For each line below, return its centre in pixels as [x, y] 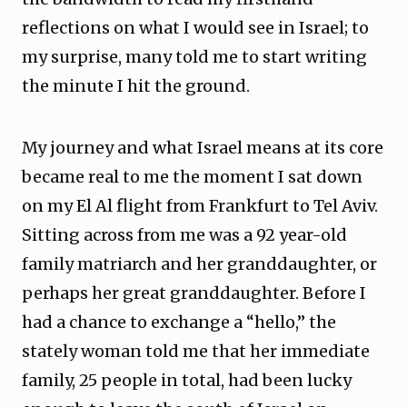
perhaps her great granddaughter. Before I [194, 293]
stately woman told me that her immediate [196, 351]
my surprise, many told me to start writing [194, 57]
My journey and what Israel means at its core [203, 148]
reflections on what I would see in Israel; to [195, 28]
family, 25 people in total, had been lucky [187, 380]
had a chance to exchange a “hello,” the [179, 322]
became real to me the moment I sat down [192, 177]
